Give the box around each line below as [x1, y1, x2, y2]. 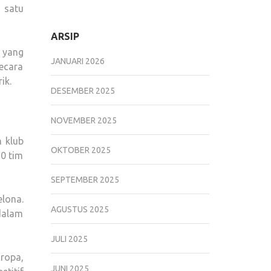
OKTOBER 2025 [50, 145, 111, 155]
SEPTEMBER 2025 [50, 175, 119, 185]
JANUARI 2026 [50, 56, 105, 67]
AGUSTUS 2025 [50, 204, 109, 215]
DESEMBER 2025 [50, 86, 115, 96]
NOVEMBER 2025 [50, 116, 117, 126]
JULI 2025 [50, 234, 88, 244]
